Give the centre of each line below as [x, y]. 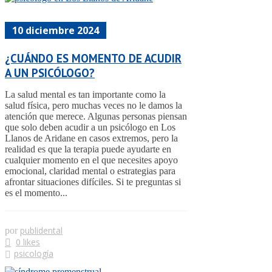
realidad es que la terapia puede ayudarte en [88, 149]
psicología [34, 254]
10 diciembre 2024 [56, 31]
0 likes [28, 242]
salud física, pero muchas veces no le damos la [93, 106]
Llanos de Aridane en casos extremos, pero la [91, 138]
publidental [41, 231]
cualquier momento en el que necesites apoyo [91, 160]
